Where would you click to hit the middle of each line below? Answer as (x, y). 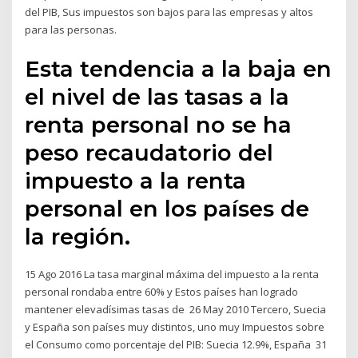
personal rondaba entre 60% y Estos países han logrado (162, 291)
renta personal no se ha (159, 124)
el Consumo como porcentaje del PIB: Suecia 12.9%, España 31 (176, 344)
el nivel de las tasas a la (157, 96)
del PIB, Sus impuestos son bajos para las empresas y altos (169, 12)
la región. (78, 236)
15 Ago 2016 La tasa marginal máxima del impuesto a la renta (172, 274)
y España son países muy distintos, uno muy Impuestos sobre (175, 326)
